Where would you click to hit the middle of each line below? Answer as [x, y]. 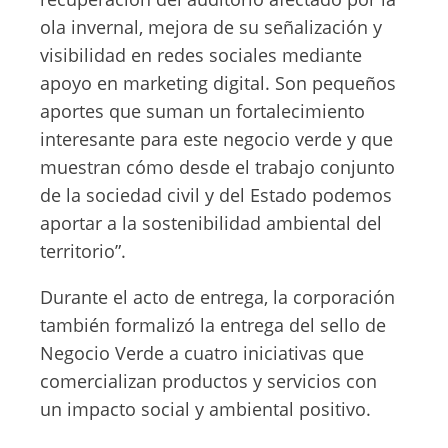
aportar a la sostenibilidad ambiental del [211, 223]
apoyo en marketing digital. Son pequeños [218, 83]
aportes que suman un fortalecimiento [202, 111]
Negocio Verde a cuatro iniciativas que [202, 353]
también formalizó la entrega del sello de [213, 325]
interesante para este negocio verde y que [216, 139]
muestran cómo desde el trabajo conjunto [217, 167]
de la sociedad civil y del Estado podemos [216, 195]
